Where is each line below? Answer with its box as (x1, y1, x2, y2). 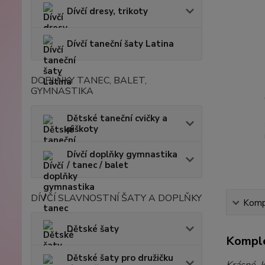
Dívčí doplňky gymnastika (67, 148, 177, 160)
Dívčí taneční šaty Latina (67, 38, 174, 50)
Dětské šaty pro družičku (67, 252, 173, 264)
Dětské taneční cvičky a (67, 112, 167, 124)
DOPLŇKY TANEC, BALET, (31, 74, 147, 87)
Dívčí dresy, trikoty (67, 5, 148, 17)
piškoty (67, 123, 98, 135)
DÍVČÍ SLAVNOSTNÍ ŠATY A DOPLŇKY (31, 192, 202, 205)
